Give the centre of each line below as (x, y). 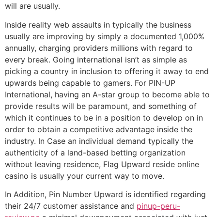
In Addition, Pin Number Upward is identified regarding (105, 194)
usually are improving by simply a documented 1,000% (105, 36)
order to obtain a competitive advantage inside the (99, 129)
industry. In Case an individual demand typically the (99, 141)
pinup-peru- (158, 206)
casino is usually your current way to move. (85, 176)
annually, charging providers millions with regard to (99, 48)
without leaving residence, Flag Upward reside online (102, 164)
